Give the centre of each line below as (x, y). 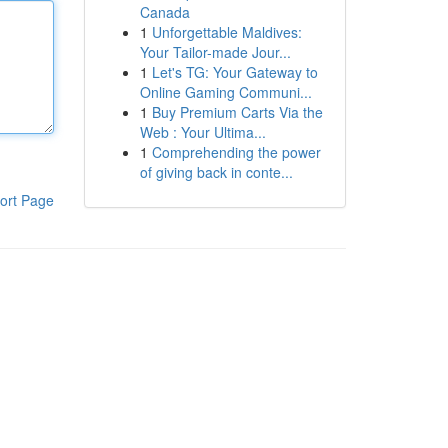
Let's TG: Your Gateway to (234, 72)
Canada (164, 12)
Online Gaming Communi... (225, 92)
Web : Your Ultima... (202, 132)
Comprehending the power (236, 152)
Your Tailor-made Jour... (215, 52)
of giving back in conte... (216, 172)
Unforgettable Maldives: (226, 32)
